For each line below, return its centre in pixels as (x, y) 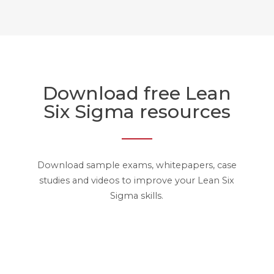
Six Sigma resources (137, 112)
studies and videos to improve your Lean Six (137, 181)
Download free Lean (137, 94)
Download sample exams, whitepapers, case (137, 165)
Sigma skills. (137, 196)
